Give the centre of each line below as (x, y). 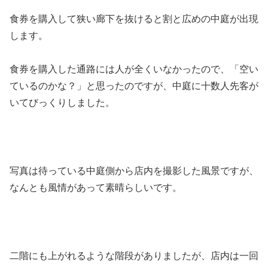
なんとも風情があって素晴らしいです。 (96, 188)
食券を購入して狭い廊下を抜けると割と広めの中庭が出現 (134, 19)
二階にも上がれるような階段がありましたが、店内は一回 (134, 255)
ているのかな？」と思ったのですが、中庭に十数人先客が (134, 86)
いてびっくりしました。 (62, 103)
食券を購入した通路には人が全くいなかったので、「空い (134, 69)
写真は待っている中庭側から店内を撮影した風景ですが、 (134, 171)
